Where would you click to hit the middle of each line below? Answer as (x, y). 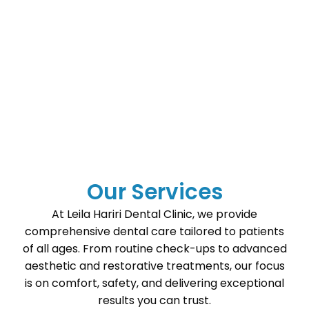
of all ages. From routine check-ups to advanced (154, 248)
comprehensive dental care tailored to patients (154, 231)
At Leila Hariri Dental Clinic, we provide (154, 214)
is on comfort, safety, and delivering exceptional (154, 283)
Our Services (154, 191)
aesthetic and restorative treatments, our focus (154, 266)
